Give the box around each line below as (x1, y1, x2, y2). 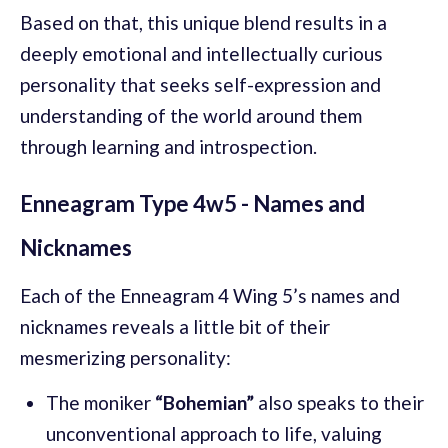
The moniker (46, 390, 155, 414)
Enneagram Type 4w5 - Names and (20, 189, 365, 217)
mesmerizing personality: (20, 345, 231, 369)
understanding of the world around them (20, 103, 362, 127)
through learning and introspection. (20, 134, 317, 158)
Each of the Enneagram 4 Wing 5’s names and (20, 283, 400, 307)
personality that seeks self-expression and (20, 72, 381, 96)
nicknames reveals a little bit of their (20, 314, 330, 338)
